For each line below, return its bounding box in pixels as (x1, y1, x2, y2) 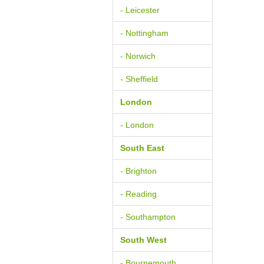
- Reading (120, 189, 157, 199)
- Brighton (120, 166, 157, 176)
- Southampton (120, 212, 176, 222)
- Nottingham (120, 28, 169, 38)
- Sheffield (120, 74, 158, 84)
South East (120, 143, 164, 153)
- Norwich (120, 51, 156, 61)
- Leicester (120, 5, 160, 15)
